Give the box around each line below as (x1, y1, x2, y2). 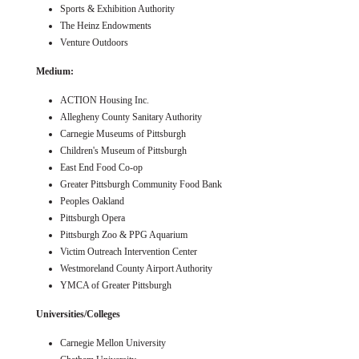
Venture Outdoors (60, 36, 128, 48)
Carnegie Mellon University (60, 337, 166, 349)
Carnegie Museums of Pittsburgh (60, 127, 186, 139)
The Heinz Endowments (60, 19, 151, 31)
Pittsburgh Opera (60, 212, 125, 224)
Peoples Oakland (60, 195, 124, 207)
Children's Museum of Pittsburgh (60, 144, 187, 156)
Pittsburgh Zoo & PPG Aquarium (60, 228, 188, 240)
